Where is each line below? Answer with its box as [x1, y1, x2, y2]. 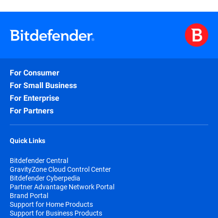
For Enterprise [10, 93, 59, 103]
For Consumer [10, 68, 59, 78]
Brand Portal [10, 191, 48, 200]
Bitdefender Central [10, 156, 68, 165]
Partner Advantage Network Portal [10, 182, 114, 192]
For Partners [10, 106, 54, 116]
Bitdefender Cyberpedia [10, 173, 80, 183]
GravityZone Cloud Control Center [10, 164, 111, 174]
